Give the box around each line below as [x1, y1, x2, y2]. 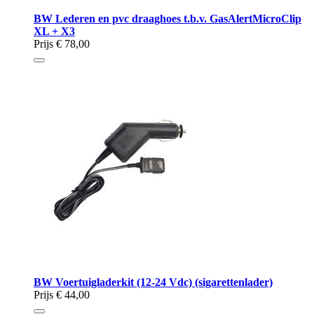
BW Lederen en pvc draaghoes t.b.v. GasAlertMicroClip [34, 13, 301, 25]
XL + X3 [34, 25, 75, 38]
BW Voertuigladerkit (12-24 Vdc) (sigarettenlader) [34, 276, 273, 289]
